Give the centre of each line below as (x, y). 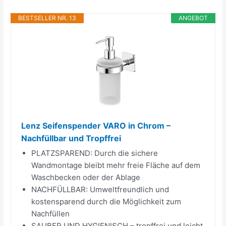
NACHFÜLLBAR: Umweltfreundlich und (100, 189)
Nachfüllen (51, 213)
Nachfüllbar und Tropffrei (71, 138)
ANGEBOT (193, 18)
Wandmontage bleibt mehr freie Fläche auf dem (116, 165)
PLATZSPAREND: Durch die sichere (95, 153)
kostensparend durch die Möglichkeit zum (106, 201)
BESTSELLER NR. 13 (47, 18)
